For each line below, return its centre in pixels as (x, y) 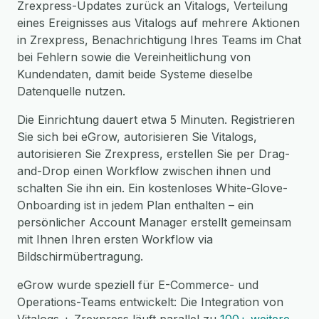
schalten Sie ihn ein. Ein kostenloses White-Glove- (152, 188)
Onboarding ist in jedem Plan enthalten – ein (135, 205)
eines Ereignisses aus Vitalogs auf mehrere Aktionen (158, 23)
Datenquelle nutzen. (71, 91)
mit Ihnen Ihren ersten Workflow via (115, 239)
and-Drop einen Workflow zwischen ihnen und (144, 171)
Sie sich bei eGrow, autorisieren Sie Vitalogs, (137, 137)
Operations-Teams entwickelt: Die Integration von (150, 302)
